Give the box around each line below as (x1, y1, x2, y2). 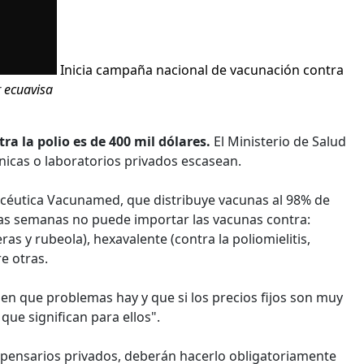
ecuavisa (4, 80, 54, 98)
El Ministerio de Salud (210, 132, 346, 150)
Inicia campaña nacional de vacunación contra (60, 60, 344, 79)
